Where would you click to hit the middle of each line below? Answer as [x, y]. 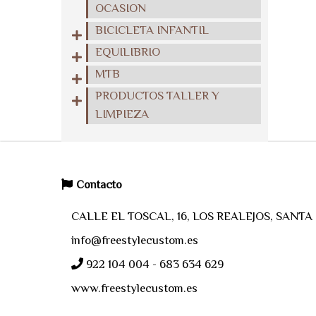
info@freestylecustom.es [135, 241]
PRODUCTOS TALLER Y [157, 97]
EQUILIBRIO [128, 53]
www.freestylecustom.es [134, 289]
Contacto [99, 186]
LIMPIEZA [122, 115]
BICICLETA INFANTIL [152, 31]
